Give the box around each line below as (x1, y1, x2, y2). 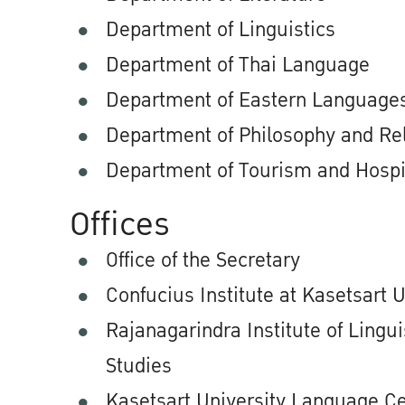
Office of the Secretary (106, 244, 300, 277)
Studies (106, 350, 172, 382)
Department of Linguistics (106, 14, 335, 46)
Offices (70, 198, 170, 251)
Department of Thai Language (106, 49, 370, 81)
